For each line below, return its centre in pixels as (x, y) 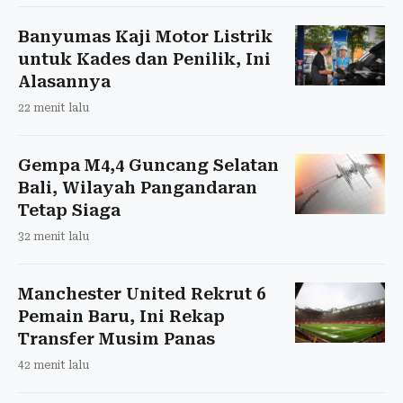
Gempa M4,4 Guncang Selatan (148, 166)
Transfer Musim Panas (116, 339)
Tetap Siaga (69, 210)
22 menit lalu (54, 108)
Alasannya (64, 82)
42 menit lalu (54, 366)
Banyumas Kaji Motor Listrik (145, 37)
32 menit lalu (54, 237)
